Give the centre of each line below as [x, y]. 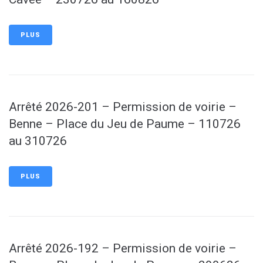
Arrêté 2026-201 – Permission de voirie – [123, 107]
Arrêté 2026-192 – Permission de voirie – [123, 248]
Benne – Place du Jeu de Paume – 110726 [125, 124]
